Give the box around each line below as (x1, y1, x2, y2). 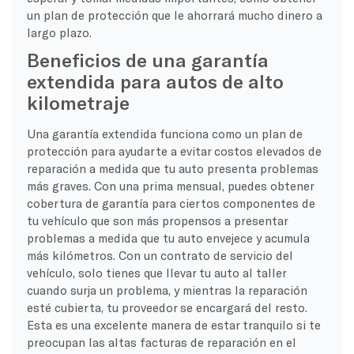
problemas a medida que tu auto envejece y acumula (26, 230, 310, 245)
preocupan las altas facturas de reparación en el (26, 334, 296, 349)
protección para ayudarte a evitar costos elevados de (26, 143, 322, 158)
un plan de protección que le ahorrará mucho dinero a (26, 7, 322, 22)
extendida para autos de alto (26, 69, 284, 92)
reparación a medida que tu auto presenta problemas (26, 160, 318, 175)
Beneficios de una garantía (26, 47, 269, 71)
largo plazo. (26, 24, 92, 40)
